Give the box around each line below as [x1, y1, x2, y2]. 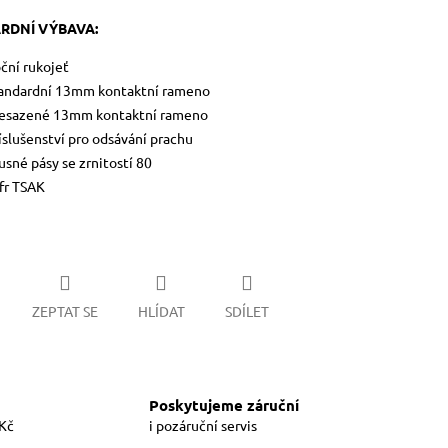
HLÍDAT [137, 301, 185, 320]
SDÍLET [224, 301, 269, 320]
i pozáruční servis [149, 416, 257, 435]
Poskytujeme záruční [149, 395, 299, 416]
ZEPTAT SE [31, 301, 98, 320]
